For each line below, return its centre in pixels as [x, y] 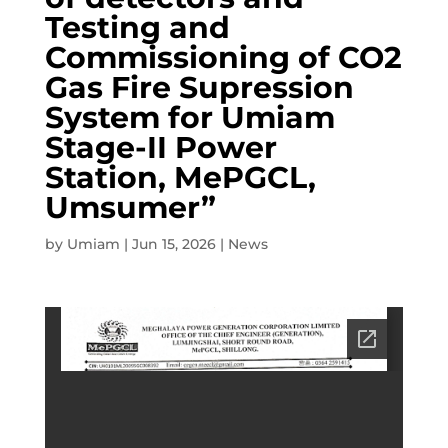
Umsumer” [130, 207]
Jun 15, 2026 [173, 244]
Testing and [137, 27]
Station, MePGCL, [180, 177]
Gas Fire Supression [199, 87]
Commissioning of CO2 [223, 57]
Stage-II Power [160, 147]
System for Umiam [189, 117]
